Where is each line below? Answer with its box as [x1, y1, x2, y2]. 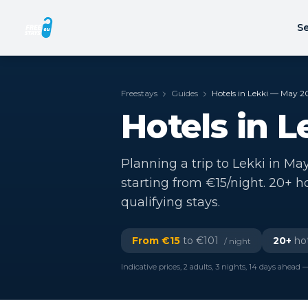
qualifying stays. [121, 195, 220, 210]
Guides [171, 88, 198, 98]
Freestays [121, 88, 157, 98]
